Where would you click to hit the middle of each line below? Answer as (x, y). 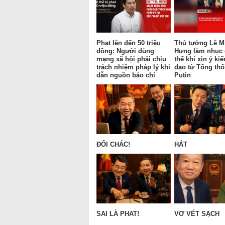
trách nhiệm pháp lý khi (133, 67)
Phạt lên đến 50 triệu (129, 43)
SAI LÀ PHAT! (118, 213)
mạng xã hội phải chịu (131, 59)
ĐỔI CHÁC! (113, 144)
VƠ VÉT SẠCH (197, 213)
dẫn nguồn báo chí (126, 75)
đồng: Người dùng (125, 51)
